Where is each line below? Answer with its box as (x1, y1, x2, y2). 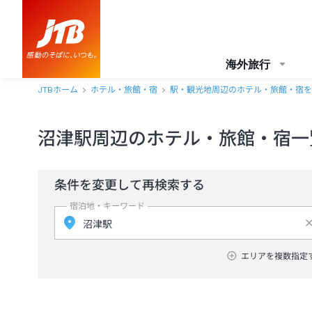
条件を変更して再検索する (54, 178, 205, 192)
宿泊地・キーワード (70, 201, 145, 211)
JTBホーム (38, 85, 78, 95)
